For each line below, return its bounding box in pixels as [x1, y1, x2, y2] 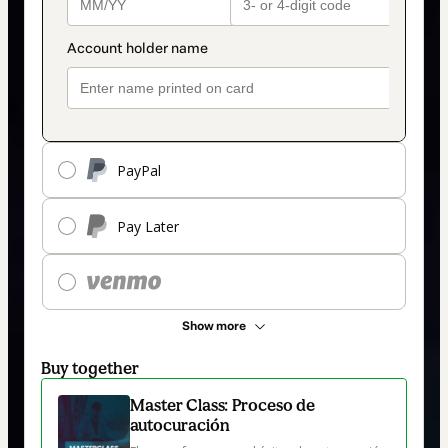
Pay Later [117, 216, 179, 236]
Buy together [41, 358, 139, 379]
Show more [182, 319, 246, 334]
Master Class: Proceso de [130, 395, 315, 416]
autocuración [130, 415, 230, 436]
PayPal [117, 160, 161, 180]
